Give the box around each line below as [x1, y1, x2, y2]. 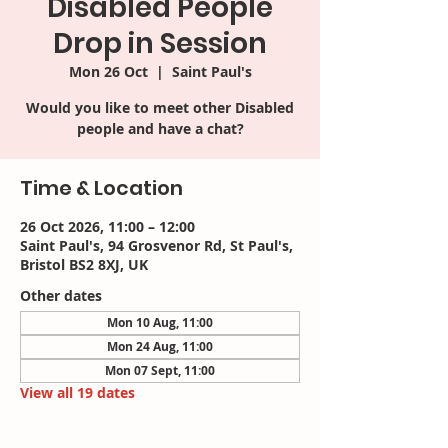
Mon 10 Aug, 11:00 [107, 314, 213, 331]
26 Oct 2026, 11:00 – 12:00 [20, 217, 195, 236]
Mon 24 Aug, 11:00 [107, 338, 213, 355]
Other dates [20, 286, 102, 305]
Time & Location [20, 174, 183, 202]
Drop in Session [53, 24, 267, 63]
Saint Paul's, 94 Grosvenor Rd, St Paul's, [20, 236, 293, 255]
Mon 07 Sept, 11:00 [105, 362, 215, 379]
